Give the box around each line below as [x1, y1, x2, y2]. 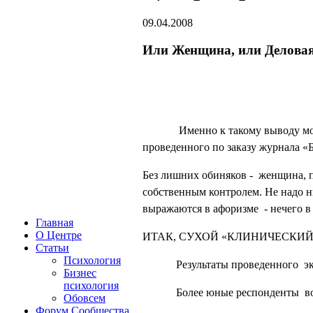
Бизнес [64, 267, 96, 279]
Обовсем [64, 292, 105, 304]
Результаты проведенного [176, 259, 298, 271]
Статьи [36, 242, 69, 254]
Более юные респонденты [176, 286, 299, 299]
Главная [36, 217, 73, 228]
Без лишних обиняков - [143, 169, 256, 182]
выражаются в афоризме [143, 203, 261, 215]
